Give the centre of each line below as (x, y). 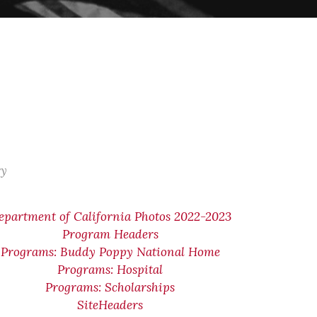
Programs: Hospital (110, 270)
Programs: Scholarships (110, 287)
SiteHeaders (110, 305)
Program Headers (110, 234)
